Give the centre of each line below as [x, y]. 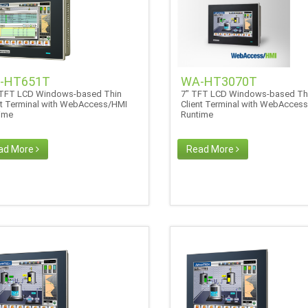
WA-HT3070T [219, 81]
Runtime [199, 114]
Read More [211, 149]
